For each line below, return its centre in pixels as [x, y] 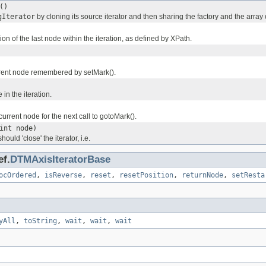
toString [40, 221]
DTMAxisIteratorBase [60, 160]
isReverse [63, 175]
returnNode [202, 175]
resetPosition [146, 175]
